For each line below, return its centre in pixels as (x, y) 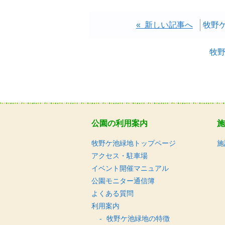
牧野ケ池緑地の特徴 (138, 218)
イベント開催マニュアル (130, 168)
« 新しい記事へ (164, 25)
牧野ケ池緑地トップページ (134, 143)
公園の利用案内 (120, 123)
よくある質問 (113, 193)
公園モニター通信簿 (123, 181)
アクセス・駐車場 (120, 156)
